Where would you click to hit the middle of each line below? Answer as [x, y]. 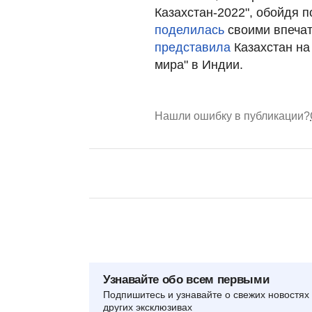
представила [193, 47]
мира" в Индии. [199, 65]
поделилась [189, 30]
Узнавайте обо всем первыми [186, 280]
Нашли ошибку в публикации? [232, 116]
